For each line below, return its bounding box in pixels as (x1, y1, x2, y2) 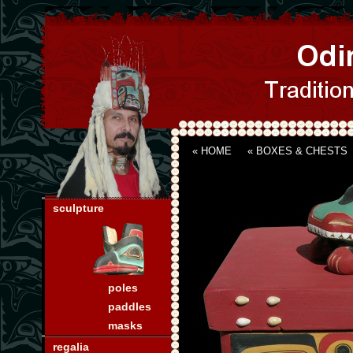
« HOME (191, 145, 232, 157)
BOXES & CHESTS (255, 145, 347, 157)
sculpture (52, 203, 104, 214)
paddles (107, 300, 151, 313)
